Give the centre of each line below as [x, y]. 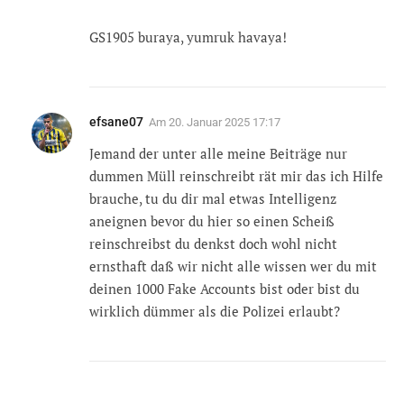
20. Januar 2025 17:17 [225, 123]
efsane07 [116, 122]
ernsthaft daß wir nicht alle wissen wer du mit [233, 266]
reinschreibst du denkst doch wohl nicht [213, 244]
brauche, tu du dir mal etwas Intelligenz [213, 199]
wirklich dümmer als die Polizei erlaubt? [215, 312]
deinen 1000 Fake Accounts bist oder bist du [225, 289]
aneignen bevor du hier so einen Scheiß [212, 221]
